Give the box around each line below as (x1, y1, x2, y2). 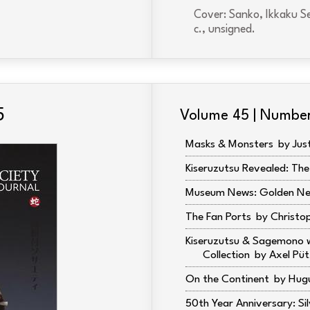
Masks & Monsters (185, 139, 273, 150)
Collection (203, 250, 250, 261)
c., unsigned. (194, 24, 255, 35)
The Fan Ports (185, 212, 251, 223)
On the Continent (185, 274, 269, 285)
